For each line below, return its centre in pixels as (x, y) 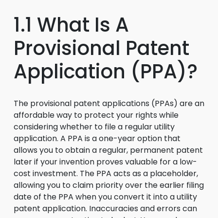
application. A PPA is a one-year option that (97, 138)
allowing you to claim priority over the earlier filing (109, 185)
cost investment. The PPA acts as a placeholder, (106, 173)
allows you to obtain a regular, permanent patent (108, 150)
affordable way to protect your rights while (96, 115)
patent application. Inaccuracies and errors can (105, 209)
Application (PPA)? (106, 72)
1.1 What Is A (71, 25)
